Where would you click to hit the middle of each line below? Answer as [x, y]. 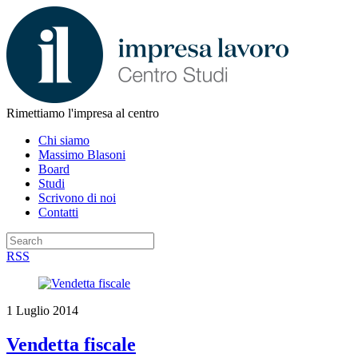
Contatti [58, 212]
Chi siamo [64, 140]
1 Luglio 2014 [42, 310]
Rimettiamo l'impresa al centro [83, 113]
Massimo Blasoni [82, 155]
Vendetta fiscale [71, 344]
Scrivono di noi [77, 198]
